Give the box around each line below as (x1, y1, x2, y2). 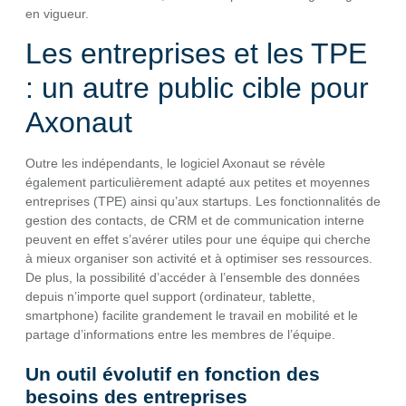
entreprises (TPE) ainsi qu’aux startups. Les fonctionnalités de (25, 194, 381, 209)
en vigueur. (25, 6, 89, 22)
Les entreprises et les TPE (25, 37, 367, 71)
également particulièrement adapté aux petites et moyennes (25, 175, 370, 190)
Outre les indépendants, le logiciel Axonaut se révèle (25, 156, 325, 171)
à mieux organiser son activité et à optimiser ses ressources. (25, 251, 372, 266)
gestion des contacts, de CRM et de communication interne (25, 213, 364, 228)
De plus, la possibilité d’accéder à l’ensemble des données (25, 270, 360, 285)
